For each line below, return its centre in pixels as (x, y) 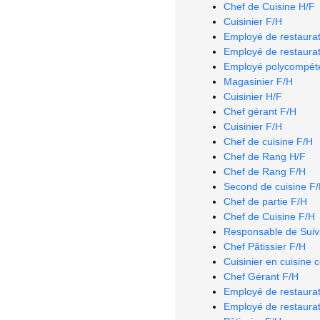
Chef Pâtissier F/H (265, 246)
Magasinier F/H (258, 81)
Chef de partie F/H (265, 201)
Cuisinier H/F (253, 96)
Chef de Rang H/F (265, 156)
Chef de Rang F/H (265, 171)
